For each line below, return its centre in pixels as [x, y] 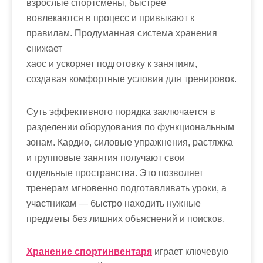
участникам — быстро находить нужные [114, 203]
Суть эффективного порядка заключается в [121, 112]
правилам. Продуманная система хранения [122, 33]
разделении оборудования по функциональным [130, 127]
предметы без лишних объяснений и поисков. [126, 219]
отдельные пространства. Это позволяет [115, 173]
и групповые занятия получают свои [106, 158]
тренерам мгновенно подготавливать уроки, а [127, 188]
